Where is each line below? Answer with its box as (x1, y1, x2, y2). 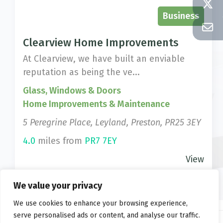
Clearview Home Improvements (23, 36, 179, 49)
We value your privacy (13, 180, 102, 191)
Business (163, 10, 199, 21)
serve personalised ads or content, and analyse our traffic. (13, 211, 200, 220)
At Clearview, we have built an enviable (23, 53, 185, 64)
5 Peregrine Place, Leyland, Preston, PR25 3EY (23, 117, 202, 128)
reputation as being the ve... (23, 67, 140, 78)
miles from (35, 135, 85, 146)
